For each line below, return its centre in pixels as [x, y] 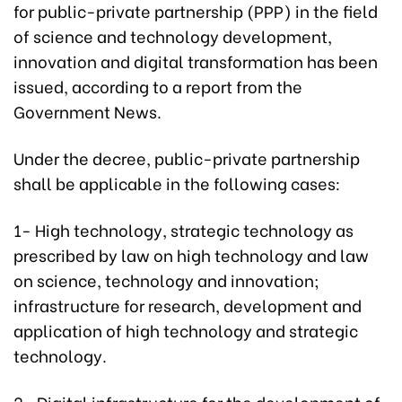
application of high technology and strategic [186, 330]
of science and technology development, [173, 36]
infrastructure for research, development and [188, 305]
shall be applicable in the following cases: [177, 183]
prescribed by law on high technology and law [191, 255]
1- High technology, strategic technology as [184, 230]
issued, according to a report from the [158, 86]
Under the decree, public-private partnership [187, 158]
